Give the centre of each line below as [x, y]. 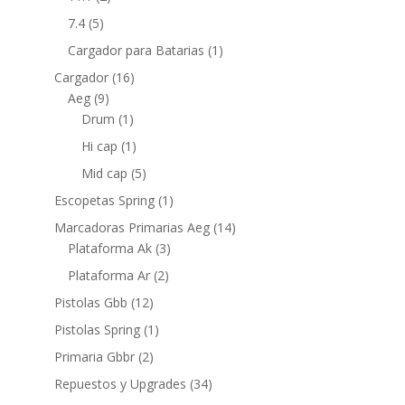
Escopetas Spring [104, 200]
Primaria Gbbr [94, 357]
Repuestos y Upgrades [120, 384]
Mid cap [104, 173]
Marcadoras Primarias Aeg [132, 227]
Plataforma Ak [109, 248]
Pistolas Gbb [90, 302]
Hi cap [99, 146]
